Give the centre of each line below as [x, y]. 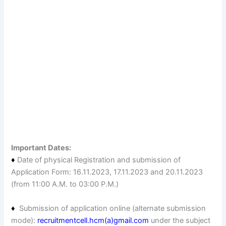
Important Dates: [41, 148]
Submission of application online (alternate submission [113, 208]
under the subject [180, 220]
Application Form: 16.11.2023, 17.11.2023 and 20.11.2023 [107, 172]
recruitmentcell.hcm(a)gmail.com [93, 220]
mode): [24, 220]
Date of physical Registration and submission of [99, 160]
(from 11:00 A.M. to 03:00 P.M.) [65, 184]
